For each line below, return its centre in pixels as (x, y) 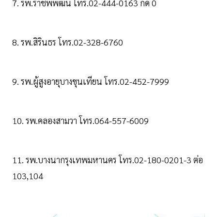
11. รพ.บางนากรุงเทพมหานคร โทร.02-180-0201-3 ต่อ (108, 160)
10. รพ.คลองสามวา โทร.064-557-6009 (80, 121)
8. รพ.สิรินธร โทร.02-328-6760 (68, 42)
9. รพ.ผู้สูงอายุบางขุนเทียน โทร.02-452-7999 (91, 81)
